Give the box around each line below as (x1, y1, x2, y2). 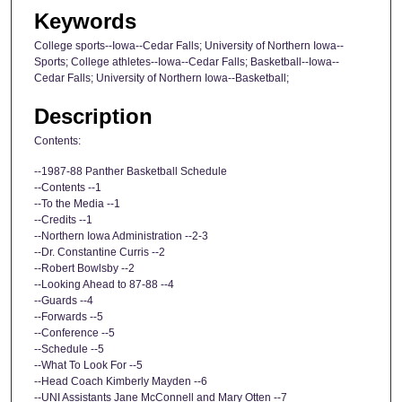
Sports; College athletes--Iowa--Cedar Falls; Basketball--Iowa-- (34, 55, 339, 68)
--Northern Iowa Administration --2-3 (34, 229, 208, 242)
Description (34, 104, 153, 129)
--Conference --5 (34, 326, 115, 339)
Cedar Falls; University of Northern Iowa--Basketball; (34, 71, 289, 84)
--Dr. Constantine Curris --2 (34, 245, 165, 258)
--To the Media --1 (34, 197, 120, 210)
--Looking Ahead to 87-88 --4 (34, 277, 174, 291)
